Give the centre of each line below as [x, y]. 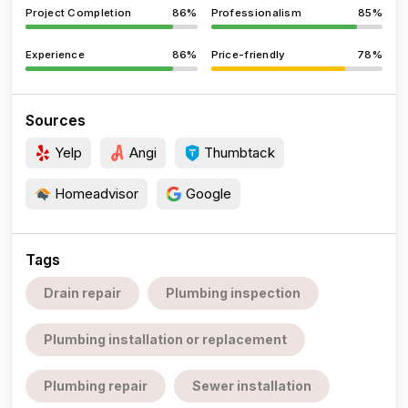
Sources [56, 120]
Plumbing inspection [233, 293]
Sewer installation [252, 386]
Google [207, 194]
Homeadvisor [95, 194]
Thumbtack [238, 153]
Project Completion [79, 13]
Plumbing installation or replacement [165, 339]
